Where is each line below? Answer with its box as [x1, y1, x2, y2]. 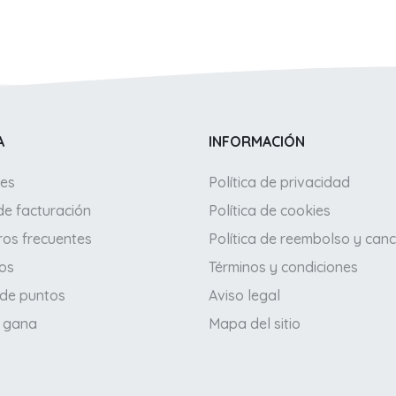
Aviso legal [209, 286, 280, 305]
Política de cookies [209, 202, 331, 220]
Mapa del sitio [209, 315, 301, 333]
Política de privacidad [209, 173, 350, 192]
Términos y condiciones [209, 258, 358, 277]
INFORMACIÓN [209, 133, 305, 151]
